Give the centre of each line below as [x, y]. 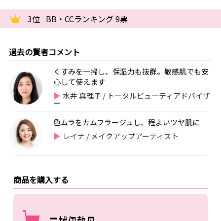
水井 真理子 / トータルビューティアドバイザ [137, 96]
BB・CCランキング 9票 [87, 19]
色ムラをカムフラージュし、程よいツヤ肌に [126, 122]
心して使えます [79, 82]
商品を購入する [41, 180]
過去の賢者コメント [44, 52]
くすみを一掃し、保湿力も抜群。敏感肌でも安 [131, 72]
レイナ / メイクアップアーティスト [121, 136]
